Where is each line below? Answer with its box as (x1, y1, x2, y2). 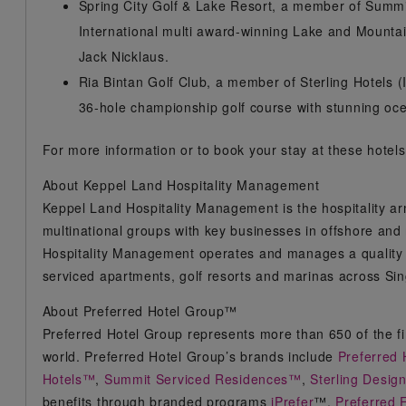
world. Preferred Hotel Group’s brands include (42, 347, 338, 365)
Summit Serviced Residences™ (103, 370, 302, 388)
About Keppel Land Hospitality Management (42, 176, 320, 194)
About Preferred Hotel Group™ (42, 302, 238, 320)
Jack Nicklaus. (78, 47, 169, 65)
